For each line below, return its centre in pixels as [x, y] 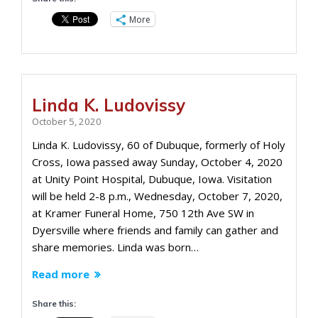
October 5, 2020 [67, 121]
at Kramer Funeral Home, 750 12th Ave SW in [143, 213]
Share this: [54, 303]
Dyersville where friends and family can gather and [155, 230]
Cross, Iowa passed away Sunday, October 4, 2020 [157, 162]
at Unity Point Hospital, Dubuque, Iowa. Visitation [152, 179]
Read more [61, 274]
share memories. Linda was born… [115, 247]
